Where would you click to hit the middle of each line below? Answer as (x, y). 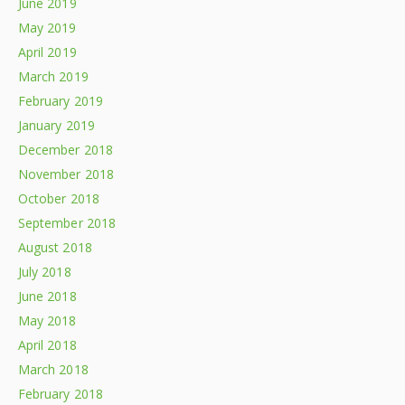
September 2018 (67, 222)
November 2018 (66, 174)
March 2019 (53, 76)
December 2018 (66, 149)
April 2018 (47, 344)
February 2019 (61, 100)
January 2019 (57, 125)
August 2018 (55, 247)
